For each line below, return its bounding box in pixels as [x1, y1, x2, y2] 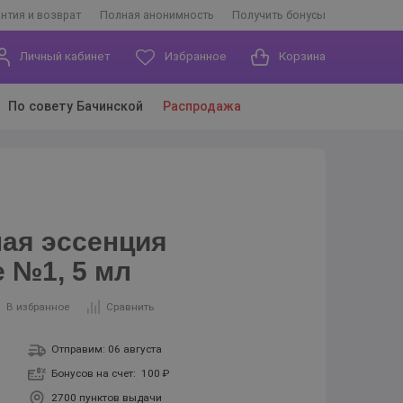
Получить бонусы [231, 7, 326, 22]
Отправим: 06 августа [51, 343, 163, 356]
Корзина [278, 49, 326, 64]
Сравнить [105, 300, 154, 314]
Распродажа [162, 99, 241, 114]
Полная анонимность [99, 7, 214, 22]
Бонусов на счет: [51, 366, 142, 380]
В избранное [5, 300, 69, 314]
